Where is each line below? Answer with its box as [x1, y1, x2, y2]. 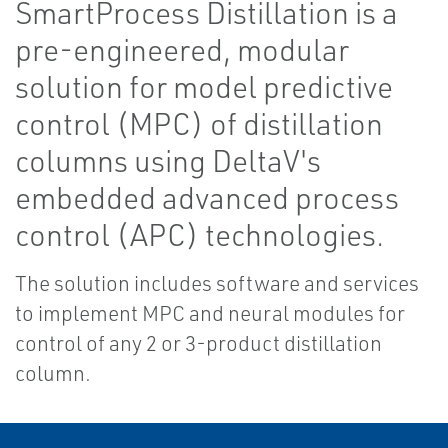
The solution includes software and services [15, 270, 419, 297]
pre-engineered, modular [15, 31, 349, 69]
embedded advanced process [15, 179, 399, 217]
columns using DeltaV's [15, 142, 321, 180]
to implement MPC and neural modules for [15, 300, 405, 327]
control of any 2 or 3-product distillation [15, 330, 382, 357]
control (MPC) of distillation [15, 105, 383, 143]
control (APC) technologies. [15, 216, 384, 254]
